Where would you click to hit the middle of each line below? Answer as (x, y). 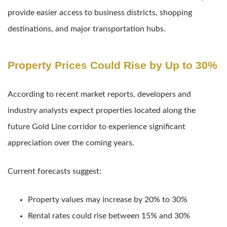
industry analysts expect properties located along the (102, 111)
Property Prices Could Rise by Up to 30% (112, 65)
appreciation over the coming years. (71, 143)
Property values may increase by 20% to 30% (108, 200)
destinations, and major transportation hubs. (87, 29)
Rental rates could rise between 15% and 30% (109, 216)
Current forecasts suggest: (54, 172)
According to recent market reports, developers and (99, 94)
